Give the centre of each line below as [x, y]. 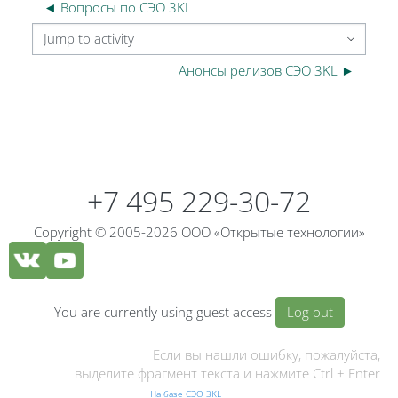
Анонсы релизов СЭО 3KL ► [267, 70]
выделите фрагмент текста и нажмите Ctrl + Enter [227, 373]
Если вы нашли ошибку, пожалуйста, [267, 354]
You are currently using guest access [164, 312]
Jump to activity [76, 47]
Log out [310, 312]
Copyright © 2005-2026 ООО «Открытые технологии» [199, 232]
